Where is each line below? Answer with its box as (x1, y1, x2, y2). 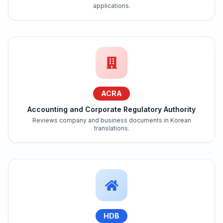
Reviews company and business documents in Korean (32, 116, 191, 124)
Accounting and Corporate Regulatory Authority (27, 105, 196, 113)
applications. (93, 1, 130, 9)
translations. (94, 124, 129, 132)
